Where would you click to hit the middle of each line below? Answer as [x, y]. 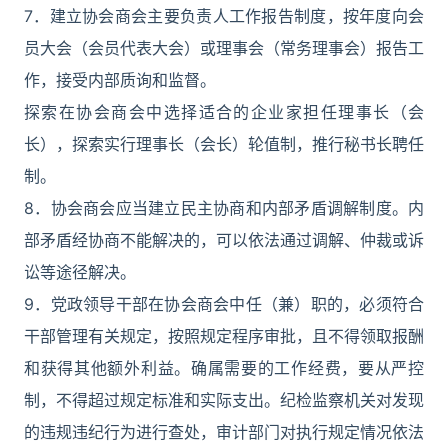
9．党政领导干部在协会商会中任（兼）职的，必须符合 [224, 304]
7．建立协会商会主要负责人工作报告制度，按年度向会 [224, 16]
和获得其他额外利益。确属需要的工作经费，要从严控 [224, 368]
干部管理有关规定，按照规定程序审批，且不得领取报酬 [224, 336]
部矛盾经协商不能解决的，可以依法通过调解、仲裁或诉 [224, 240]
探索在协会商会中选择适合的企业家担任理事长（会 [224, 112]
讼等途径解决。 [80, 272]
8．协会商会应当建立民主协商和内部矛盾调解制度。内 [224, 208]
